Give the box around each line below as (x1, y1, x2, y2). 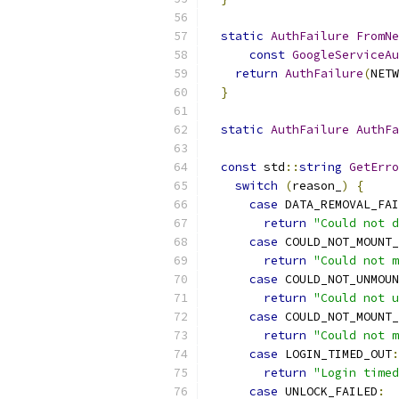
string (299, 159, 342, 175)
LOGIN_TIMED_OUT (278, 346, 392, 362)
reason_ (292, 178, 342, 193)
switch (235, 178, 278, 193)
